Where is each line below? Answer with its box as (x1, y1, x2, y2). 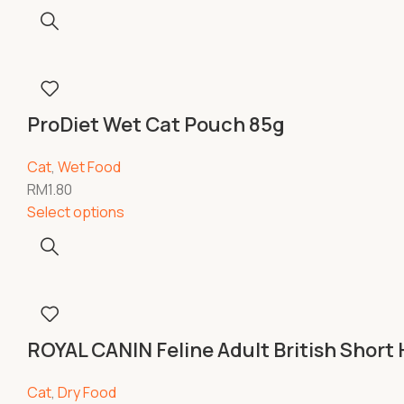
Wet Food (58, 157, 121, 177)
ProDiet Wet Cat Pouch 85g (27, 111, 285, 138)
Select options (27, 202, 124, 222)
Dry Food (58, 382, 116, 402)
